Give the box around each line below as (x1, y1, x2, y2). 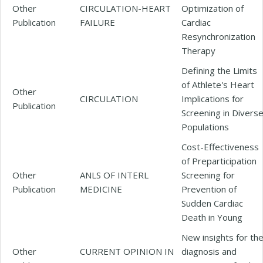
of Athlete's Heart (181, 78, 254, 90)
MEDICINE (80, 183, 122, 195)
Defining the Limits (181, 64, 257, 76)
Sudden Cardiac (181, 197, 243, 209)
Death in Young (181, 211, 242, 223)
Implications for (181, 92, 244, 104)
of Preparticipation (181, 154, 257, 167)
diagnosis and (181, 245, 237, 257)
